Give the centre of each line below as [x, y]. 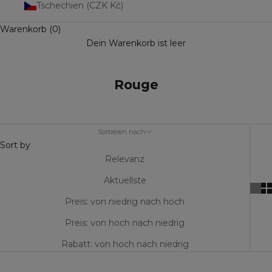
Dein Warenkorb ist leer [136, 43]
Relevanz [125, 159]
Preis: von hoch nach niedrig [125, 223]
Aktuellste [125, 180]
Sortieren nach [122, 132]
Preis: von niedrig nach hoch [125, 202]
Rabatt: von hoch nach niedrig [125, 244]
